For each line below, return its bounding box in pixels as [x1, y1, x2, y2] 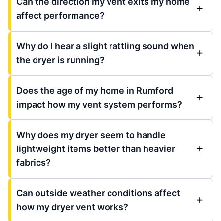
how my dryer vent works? [16, 201, 128, 212]
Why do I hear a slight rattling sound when [16, 40, 194, 51]
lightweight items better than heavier [16, 143, 175, 154]
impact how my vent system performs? [16, 99, 182, 110]
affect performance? [16, 10, 105, 21]
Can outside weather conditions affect [16, 187, 180, 198]
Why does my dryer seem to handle [16, 129, 166, 140]
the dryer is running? [16, 54, 105, 65]
